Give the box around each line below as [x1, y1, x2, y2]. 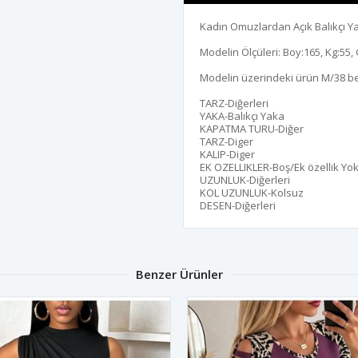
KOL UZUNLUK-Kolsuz [200, 185, 304, 200]
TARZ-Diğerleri [200, 95, 268, 110]
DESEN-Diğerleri [200, 197, 276, 213]
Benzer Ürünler [135, 265, 223, 282]
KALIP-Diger [200, 146, 255, 161]
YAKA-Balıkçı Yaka [200, 108, 284, 123]
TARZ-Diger [200, 133, 253, 149]
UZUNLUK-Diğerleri [200, 172, 290, 187]
